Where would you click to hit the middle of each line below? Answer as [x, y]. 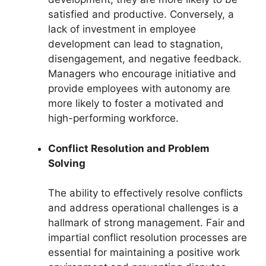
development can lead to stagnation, [136, 44]
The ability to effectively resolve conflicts [145, 193]
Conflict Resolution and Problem [129, 148]
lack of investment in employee [122, 29]
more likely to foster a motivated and [136, 103]
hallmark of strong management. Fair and [147, 223]
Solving [67, 163]
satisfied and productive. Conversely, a [141, 14]
